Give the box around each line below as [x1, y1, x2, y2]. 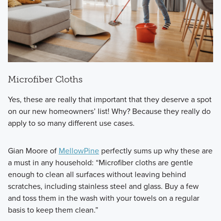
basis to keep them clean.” [7, 204, 98, 216]
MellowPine [58, 145, 99, 156]
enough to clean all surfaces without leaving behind [7, 168, 186, 180]
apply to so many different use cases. [7, 117, 135, 129]
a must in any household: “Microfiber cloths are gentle [7, 156, 193, 168]
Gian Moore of [7, 145, 59, 156]
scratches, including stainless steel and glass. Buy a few [7, 180, 199, 192]
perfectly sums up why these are [99, 145, 213, 156]
